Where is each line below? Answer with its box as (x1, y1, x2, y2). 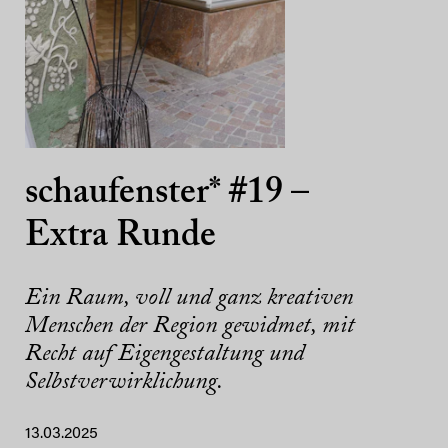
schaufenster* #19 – (25, 176, 309, 213)
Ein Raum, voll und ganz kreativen (25, 286, 353, 311)
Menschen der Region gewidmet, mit (25, 314, 355, 339)
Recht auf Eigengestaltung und (25, 342, 304, 367)
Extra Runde (25, 219, 216, 256)
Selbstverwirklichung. (25, 370, 223, 395)
